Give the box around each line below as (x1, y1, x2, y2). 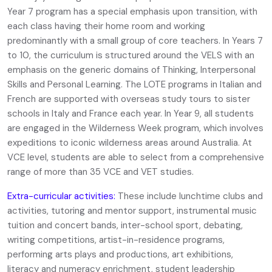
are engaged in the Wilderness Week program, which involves (7, 122, 263, 134)
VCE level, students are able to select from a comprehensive (7, 151, 264, 163)
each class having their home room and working (7, 20, 205, 32)
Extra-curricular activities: (7, 190, 118, 202)
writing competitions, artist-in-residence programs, (7, 234, 225, 246)
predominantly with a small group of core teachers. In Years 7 (7, 35, 263, 47)
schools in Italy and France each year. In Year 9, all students (7, 107, 254, 120)
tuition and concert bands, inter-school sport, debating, (7, 219, 243, 231)
